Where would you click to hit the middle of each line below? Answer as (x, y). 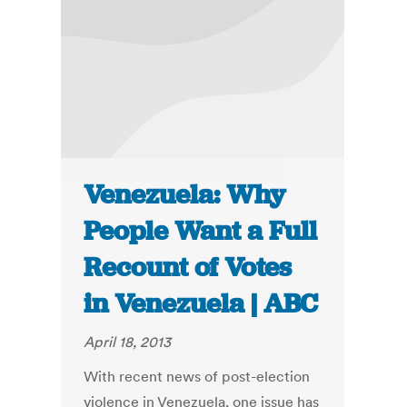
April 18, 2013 (128, 342)
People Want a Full (201, 231)
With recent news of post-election (197, 377)
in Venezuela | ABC (201, 304)
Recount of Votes (188, 268)
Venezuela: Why (185, 195)
